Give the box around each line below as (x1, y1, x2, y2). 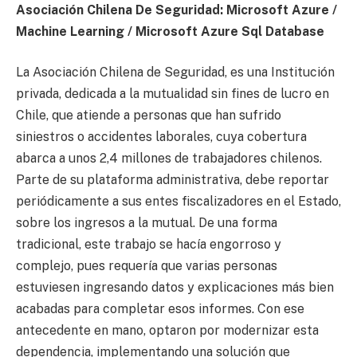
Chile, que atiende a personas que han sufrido (16, 108, 281, 124)
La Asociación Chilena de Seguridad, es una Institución (16, 65, 335, 80)
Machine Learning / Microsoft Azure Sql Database (16, 23, 324, 39)
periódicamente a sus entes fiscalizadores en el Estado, (16, 194, 341, 210)
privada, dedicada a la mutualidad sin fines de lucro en (16, 86, 329, 102)
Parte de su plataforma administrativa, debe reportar (16, 172, 329, 188)
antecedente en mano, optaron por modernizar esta (16, 323, 319, 339)
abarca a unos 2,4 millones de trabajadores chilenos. (16, 151, 325, 167)
